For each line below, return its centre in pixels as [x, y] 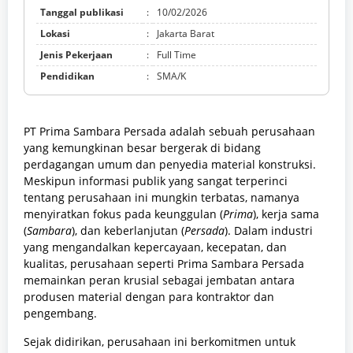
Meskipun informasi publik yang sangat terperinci [156, 181]
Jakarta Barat [186, 34]
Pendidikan [67, 76]
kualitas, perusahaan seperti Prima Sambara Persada [164, 264]
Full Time [176, 55]
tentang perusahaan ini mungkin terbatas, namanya [162, 198]
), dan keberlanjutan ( [128, 231]
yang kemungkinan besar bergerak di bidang [142, 148]
